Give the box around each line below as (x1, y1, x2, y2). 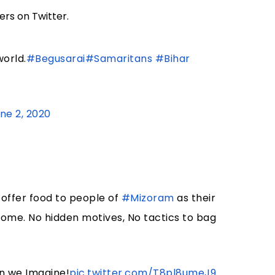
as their (174, 191, 216, 206)
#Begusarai (26, 52, 85, 66)
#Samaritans (85, 52, 153, 66)
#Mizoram (121, 191, 174, 206)
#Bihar (155, 52, 190, 66)
